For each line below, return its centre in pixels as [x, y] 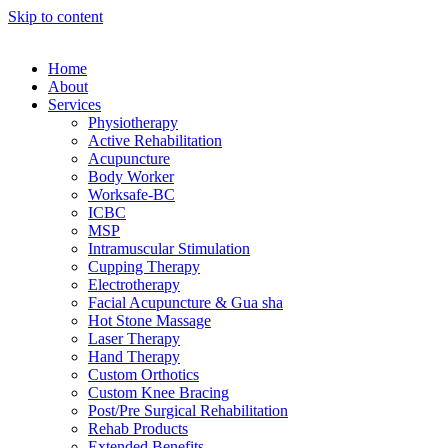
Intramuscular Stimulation [169, 248]
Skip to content [55, 16]
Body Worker [131, 176]
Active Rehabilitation [155, 140]
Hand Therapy [134, 356]
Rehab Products [138, 428]
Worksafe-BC [131, 194]
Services [74, 104]
